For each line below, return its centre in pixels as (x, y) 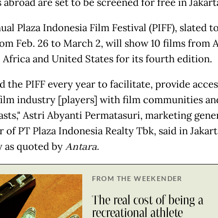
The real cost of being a (147, 200)
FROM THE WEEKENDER (137, 178)
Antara (81, 147)
